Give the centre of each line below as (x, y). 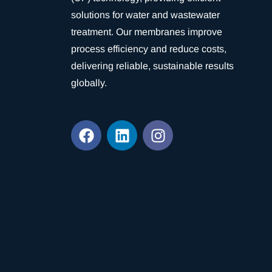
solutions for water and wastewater (145, 15)
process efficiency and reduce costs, (149, 49)
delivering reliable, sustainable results (152, 66)
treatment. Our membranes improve (147, 32)
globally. (89, 83)
